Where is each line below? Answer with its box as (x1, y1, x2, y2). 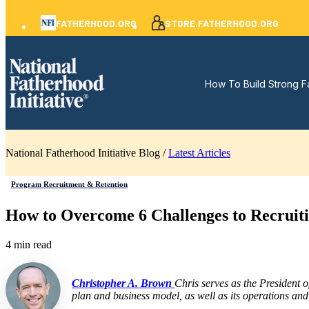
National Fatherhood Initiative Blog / (6, 146, 168, 159)
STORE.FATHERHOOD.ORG (165, 17, 279, 29)
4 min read (6, 238, 52, 250)
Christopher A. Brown (72, 277, 175, 289)
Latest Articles (168, 146, 230, 159)
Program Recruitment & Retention (11, 180, 128, 188)
